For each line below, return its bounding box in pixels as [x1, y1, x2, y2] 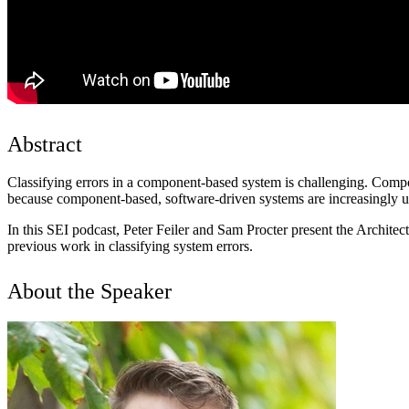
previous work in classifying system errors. [7, 238, 253, 255]
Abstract [7, 132, 82, 157]
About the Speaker [7, 279, 172, 304]
